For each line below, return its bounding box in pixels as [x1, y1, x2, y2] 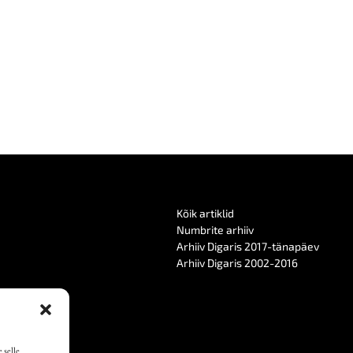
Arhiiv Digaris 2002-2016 [176, 255, 298, 269]
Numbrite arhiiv [176, 222, 254, 236]
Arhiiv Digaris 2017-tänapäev [176, 239, 319, 253]
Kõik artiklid [176, 206, 234, 220]
